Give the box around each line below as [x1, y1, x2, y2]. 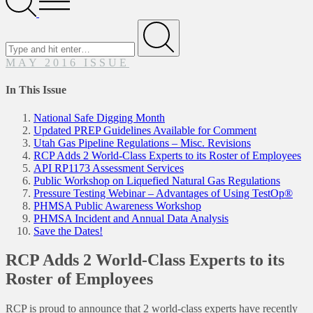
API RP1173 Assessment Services [34, 161, 184, 174]
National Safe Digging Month [34, 111, 165, 124]
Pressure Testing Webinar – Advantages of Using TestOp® [34, 187, 293, 199]
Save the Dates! [34, 224, 103, 237]
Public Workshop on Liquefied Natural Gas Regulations [34, 174, 280, 187]
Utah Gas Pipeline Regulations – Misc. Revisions [34, 136, 251, 149]
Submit [158, 54, 187, 64]
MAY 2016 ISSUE [6, 57, 129, 68]
